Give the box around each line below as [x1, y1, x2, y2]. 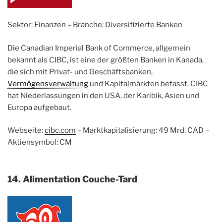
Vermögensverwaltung [7, 79, 88, 88]
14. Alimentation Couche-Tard [7, 173, 137, 184]
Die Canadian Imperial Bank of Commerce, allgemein [7, 43, 190, 53]
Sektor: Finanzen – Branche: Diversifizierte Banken [7, 20, 182, 30]
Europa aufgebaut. [7, 103, 71, 112]
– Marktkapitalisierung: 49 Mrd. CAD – [76, 126, 209, 135]
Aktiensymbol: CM [7, 138, 72, 147]
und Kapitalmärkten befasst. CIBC [88, 79, 208, 88]
